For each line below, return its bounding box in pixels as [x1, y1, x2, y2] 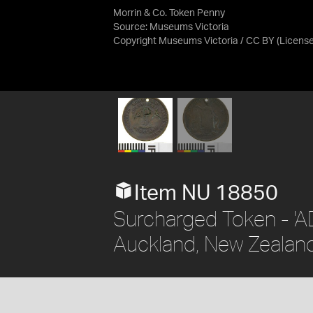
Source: [113, 22, 150, 32]
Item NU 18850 [134, 182, 278, 204]
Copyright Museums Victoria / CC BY [113, 36, 275, 46]
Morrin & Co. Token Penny [113, 8, 225, 18]
